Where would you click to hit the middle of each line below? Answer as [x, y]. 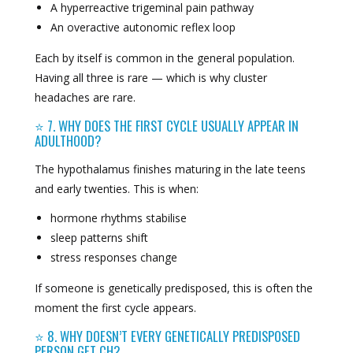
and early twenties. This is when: [116, 189]
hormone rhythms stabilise [118, 217]
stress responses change [113, 257]
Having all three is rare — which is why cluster [150, 78]
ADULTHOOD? [67, 141]
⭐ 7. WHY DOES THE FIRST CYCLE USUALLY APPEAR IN [166, 126]
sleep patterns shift [99, 237]
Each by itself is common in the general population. [164, 58]
